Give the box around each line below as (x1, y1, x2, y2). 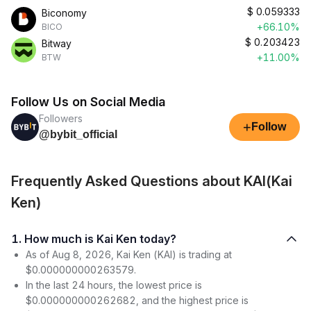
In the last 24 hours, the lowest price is (26, 279, 202, 291)
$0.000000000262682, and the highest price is (26, 294, 249, 306)
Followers (39, 112, 83, 124)
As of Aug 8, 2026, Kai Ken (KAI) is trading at (26, 249, 232, 260)
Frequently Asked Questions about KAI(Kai (11, 173, 292, 190)
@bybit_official (39, 128, 117, 140)
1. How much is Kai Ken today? (24, 232, 176, 246)
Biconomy (42, 7, 87, 19)
